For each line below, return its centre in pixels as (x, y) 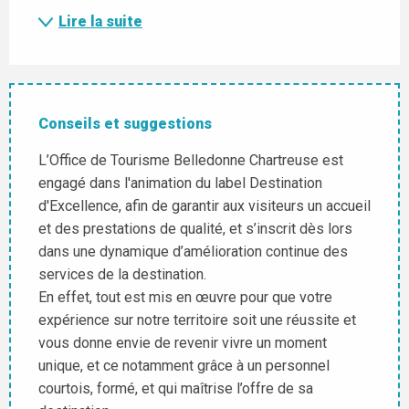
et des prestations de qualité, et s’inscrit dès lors (195, 228)
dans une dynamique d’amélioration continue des (193, 251)
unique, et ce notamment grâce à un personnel (184, 365)
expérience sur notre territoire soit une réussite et (197, 320)
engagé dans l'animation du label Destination (180, 183)
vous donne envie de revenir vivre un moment (183, 342)
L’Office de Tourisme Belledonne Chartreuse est (191, 160)
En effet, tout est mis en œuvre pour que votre (185, 297)
